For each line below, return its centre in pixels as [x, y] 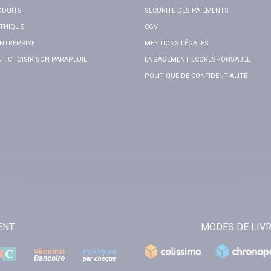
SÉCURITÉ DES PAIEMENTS [187, 11]
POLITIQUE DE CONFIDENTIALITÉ [196, 76]
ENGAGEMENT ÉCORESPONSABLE [198, 60]
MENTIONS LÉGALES [177, 44]
